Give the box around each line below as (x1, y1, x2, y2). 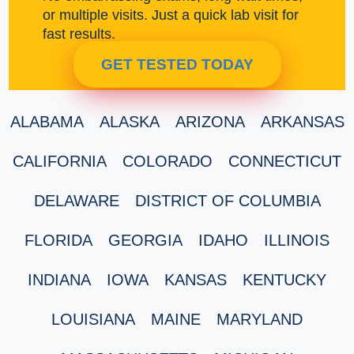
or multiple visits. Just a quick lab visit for (42, 7, 299, 24)
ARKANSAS (260, 112, 345, 130)
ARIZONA (175, 112, 245, 130)
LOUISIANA (51, 310, 135, 328)
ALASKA (99, 112, 160, 130)
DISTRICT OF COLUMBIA (134, 191, 321, 209)
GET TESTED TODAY (100, 56, 254, 73)
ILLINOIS (264, 231, 330, 249)
